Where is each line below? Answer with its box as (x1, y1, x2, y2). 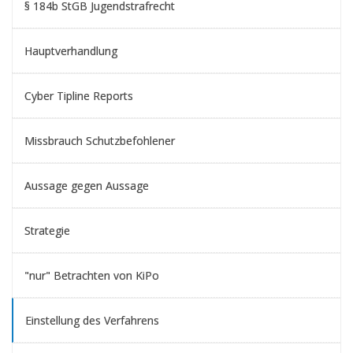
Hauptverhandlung (24, 43, 117, 58)
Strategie (24, 223, 70, 238)
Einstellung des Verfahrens (25, 313, 159, 328)
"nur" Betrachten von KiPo (24, 268, 159, 283)
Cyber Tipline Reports (24, 88, 133, 103)
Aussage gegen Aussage (24, 178, 149, 193)
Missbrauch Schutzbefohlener (24, 133, 175, 148)
